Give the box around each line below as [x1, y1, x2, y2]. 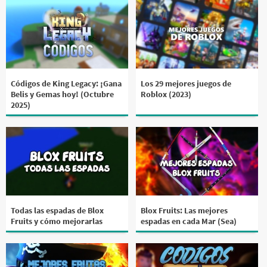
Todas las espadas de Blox [11, 204, 104, 216]
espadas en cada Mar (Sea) [141, 215, 237, 226]
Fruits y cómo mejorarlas [11, 215, 103, 226]
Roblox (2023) [141, 88, 192, 100]
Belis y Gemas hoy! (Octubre [11, 88, 114, 100]
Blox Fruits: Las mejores [141, 204, 228, 216]
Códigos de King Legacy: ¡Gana [11, 77, 122, 89]
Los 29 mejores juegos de [141, 77, 232, 89]
